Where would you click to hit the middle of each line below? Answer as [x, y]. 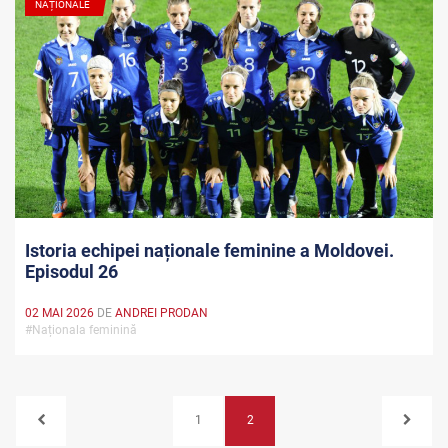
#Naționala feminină [84, 330]
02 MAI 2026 [59, 313]
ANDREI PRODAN [161, 313]
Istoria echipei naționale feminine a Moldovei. [209, 251]
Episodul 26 [71, 272]
